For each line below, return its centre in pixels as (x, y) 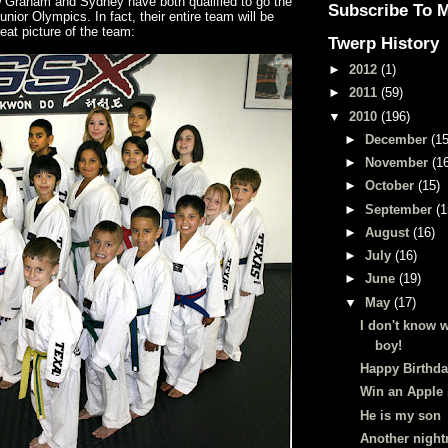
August (388, 232)
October (391, 186)
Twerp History (383, 43)
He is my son (401, 415)
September (400, 209)
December (397, 139)
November (398, 162)
